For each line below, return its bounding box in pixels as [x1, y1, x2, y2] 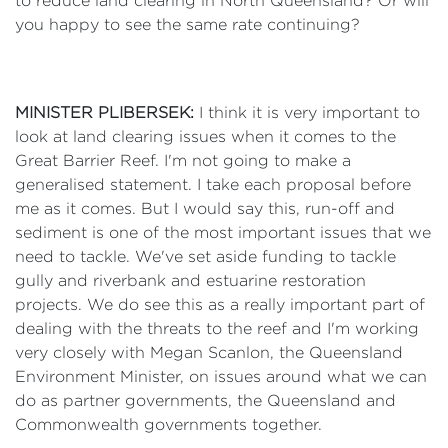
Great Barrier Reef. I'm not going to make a [15, 152, 351, 169]
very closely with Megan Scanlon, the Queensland [15, 344, 403, 361]
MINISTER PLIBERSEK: [15, 104, 194, 121]
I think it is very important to [194, 104, 420, 121]
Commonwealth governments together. [15, 416, 322, 433]
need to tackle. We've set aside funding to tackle [15, 248, 396, 265]
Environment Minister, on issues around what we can [15, 368, 427, 385]
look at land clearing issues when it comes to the [15, 128, 396, 145]
